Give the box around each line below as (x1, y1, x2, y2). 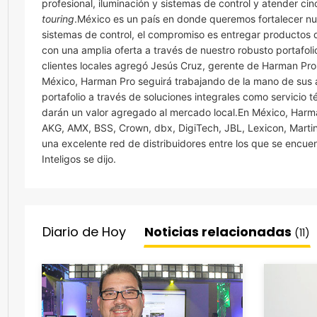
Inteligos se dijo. (42, 153, 116, 165)
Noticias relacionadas (144, 223, 294, 241)
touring (42, 13, 74, 25)
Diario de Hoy (42, 223, 126, 241)
